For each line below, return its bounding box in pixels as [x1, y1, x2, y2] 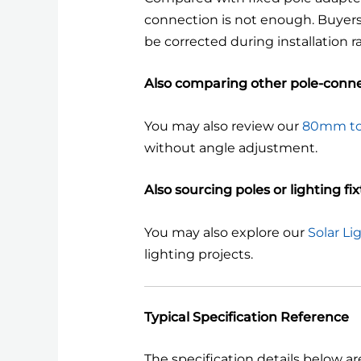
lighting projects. [143, 247, 253, 263]
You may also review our [143, 118, 302, 134]
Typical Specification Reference [143, 309, 349, 325]
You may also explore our [143, 225, 308, 241]
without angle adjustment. [143, 139, 317, 156]
